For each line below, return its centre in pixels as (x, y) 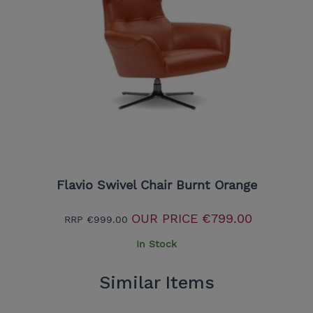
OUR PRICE (165, 218)
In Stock (156, 243)
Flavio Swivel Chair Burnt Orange (156, 184)
